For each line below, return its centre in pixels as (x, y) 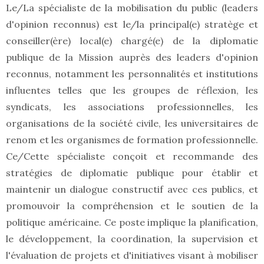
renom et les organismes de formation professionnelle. (132, 140)
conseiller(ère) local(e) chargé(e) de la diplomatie (132, 41)
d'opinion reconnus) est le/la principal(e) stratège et (132, 24)
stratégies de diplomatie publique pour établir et (132, 173)
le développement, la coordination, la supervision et (132, 239)
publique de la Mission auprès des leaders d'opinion (132, 57)
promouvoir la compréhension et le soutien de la (132, 206)
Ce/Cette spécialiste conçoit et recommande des (132, 156)
